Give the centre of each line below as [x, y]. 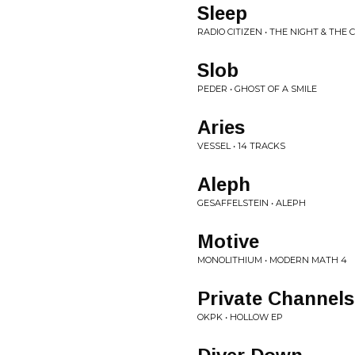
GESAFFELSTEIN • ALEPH [252, 203]
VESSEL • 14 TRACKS [241, 146]
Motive [228, 241]
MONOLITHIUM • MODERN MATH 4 [272, 260]
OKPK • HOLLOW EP [240, 317]
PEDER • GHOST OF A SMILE [257, 89]
